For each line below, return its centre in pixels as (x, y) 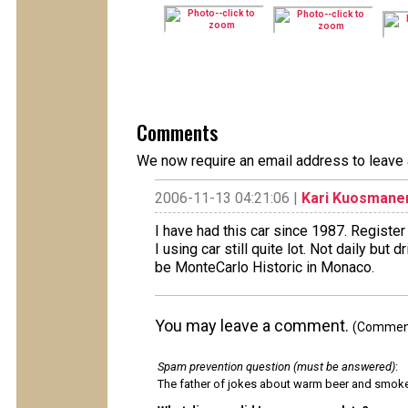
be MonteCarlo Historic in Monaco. (265, 267)
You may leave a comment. (254, 326)
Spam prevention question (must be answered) (276, 367)
